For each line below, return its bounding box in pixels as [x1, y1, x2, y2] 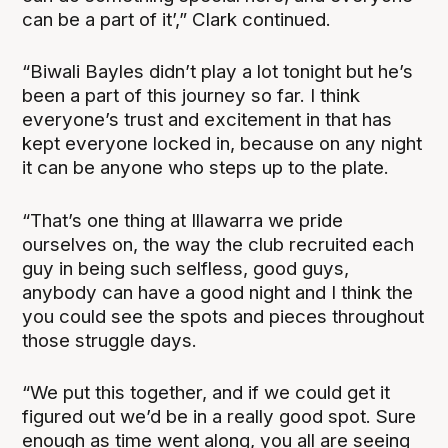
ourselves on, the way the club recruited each [22, 232, 415, 256]
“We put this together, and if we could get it [22, 380, 391, 404]
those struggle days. [22, 328, 198, 352]
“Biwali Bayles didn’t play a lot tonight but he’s [22, 60, 414, 84]
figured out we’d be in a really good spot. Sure [22, 404, 417, 428]
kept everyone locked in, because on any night [22, 132, 423, 156]
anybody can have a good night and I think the [22, 280, 414, 304]
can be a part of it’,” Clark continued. [22, 8, 332, 32]
